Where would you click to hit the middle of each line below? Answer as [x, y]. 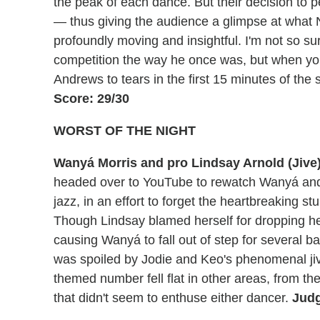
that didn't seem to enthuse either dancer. [173, 298]
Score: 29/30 [91, 99]
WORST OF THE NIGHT [125, 131]
